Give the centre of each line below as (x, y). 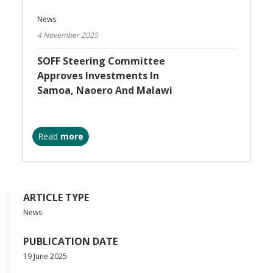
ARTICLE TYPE (56, 198)
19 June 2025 (45, 257)
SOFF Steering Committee (101, 61)
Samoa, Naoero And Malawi (106, 90)
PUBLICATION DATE (70, 242)
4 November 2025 (68, 35)
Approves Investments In (98, 76)
